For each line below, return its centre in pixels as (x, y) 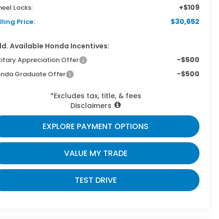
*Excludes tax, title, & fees (96, 96)
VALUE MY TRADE (96, 153)
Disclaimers (91, 105)
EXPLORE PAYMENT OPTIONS (96, 126)
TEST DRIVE (96, 180)
